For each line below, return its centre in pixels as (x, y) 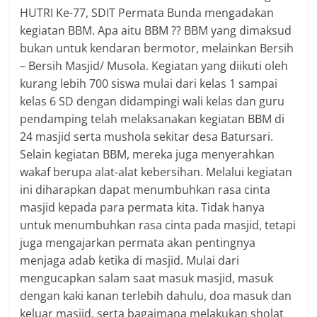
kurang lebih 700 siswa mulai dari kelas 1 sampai (149, 83)
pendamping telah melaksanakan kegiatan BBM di (152, 119)
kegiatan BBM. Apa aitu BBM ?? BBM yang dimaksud (156, 30)
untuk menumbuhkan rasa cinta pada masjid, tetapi (158, 225)
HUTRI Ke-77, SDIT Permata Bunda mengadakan (147, 13)
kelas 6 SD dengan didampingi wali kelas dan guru (152, 101)
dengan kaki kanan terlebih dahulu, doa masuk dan (156, 296)
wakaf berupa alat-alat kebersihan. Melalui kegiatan (156, 172)
